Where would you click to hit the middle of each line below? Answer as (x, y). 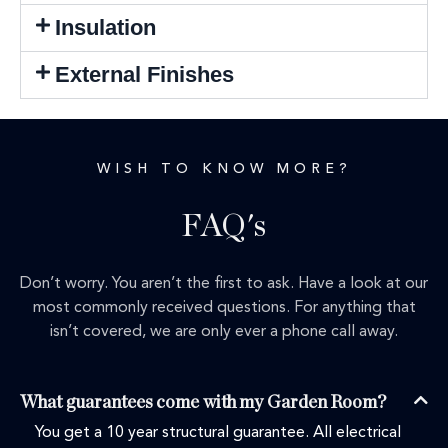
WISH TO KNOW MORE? (224, 169)
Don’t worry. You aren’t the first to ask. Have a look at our (224, 284)
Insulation (106, 28)
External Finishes (145, 75)
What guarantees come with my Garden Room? (203, 403)
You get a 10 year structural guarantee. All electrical (218, 433)
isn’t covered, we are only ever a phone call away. (224, 332)
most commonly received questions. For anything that (224, 308)
